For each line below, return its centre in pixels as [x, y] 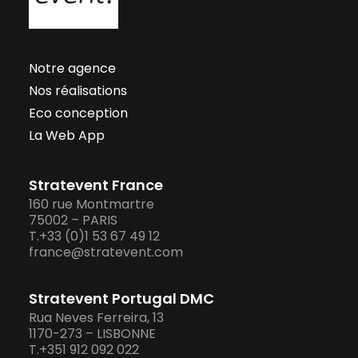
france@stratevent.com [106, 252]
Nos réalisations [78, 91]
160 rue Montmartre [91, 204]
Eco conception [78, 113]
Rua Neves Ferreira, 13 [96, 318]
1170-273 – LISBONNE [92, 334]
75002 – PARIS [73, 220]
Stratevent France [96, 185]
